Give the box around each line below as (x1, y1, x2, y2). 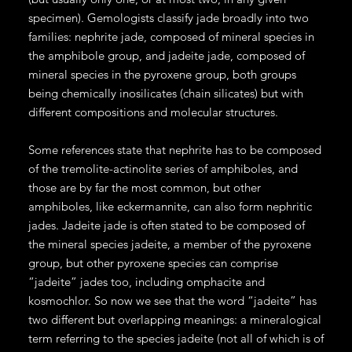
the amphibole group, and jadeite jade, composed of (27, 47, 305, 63)
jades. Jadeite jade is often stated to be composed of (27, 217, 305, 233)
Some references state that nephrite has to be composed (27, 141, 321, 157)
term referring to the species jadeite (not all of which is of (27, 330, 324, 346)
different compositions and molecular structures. (27, 104, 278, 119)
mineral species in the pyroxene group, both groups (27, 66, 296, 82)
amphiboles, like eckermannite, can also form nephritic (27, 198, 312, 214)
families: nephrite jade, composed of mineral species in (27, 28, 314, 44)
